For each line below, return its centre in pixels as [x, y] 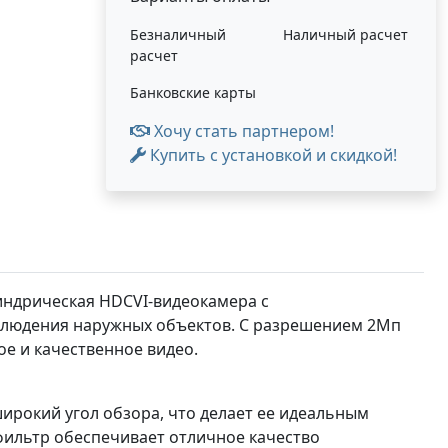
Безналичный [178, 34]
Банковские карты [193, 92]
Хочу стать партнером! [242, 131]
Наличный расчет [345, 34]
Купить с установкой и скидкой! [271, 155]
